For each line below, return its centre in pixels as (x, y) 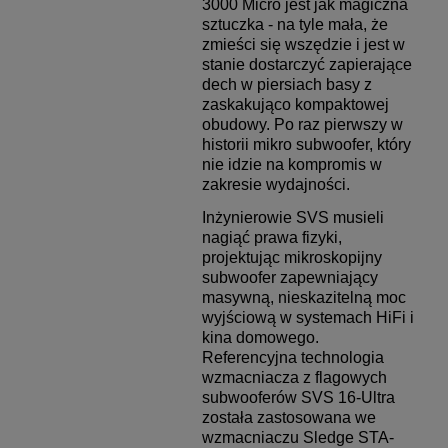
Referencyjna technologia (292, 358)
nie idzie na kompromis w (291, 165)
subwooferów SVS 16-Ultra (298, 398)
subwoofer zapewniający (289, 278)
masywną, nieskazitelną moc (303, 298)
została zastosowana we (288, 418)
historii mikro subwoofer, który (306, 145)
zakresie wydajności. (277, 185)
